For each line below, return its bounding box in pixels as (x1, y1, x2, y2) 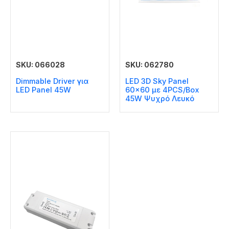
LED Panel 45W (16, 85, 71, 95)
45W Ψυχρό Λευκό (125, 94, 194, 104)
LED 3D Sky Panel (125, 77, 189, 86)
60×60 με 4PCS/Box (125, 85, 199, 95)
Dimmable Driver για (16, 77, 88, 86)
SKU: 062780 (125, 60, 174, 69)
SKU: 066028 (16, 60, 65, 69)
